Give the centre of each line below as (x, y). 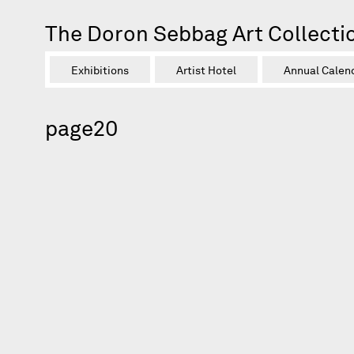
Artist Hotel (206, 70)
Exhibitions (100, 70)
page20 (81, 128)
